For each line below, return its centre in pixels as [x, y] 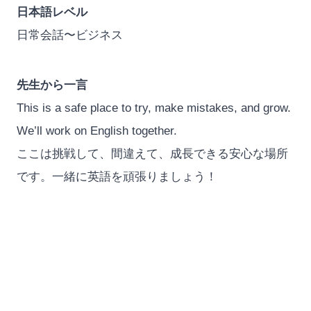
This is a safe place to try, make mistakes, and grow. [153, 108]
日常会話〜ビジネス [69, 35]
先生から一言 [52, 85]
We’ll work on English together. [96, 131]
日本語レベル [52, 12]
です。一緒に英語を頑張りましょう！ [117, 176]
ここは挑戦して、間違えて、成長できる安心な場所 [152, 153]
